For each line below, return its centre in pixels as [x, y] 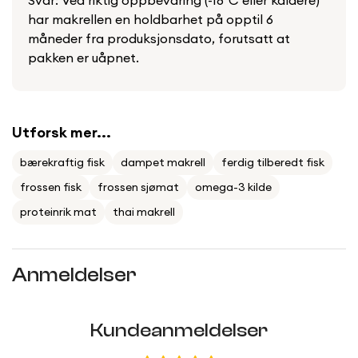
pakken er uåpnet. [84, 58]
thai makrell [144, 212]
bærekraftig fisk [62, 163]
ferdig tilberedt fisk [273, 163]
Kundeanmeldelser [179, 331]
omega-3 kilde [233, 187]
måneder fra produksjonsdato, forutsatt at [159, 39]
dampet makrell [163, 163]
